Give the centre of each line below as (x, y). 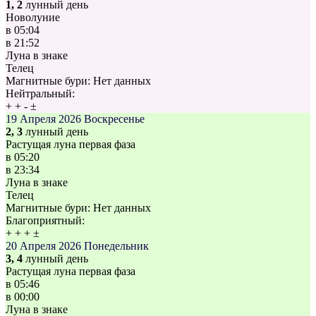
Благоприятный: (45, 221)
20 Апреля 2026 (43, 246)
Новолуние (33, 18)
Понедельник (116, 246)
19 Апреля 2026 (43, 119)
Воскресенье (114, 119)
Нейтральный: (40, 94)
